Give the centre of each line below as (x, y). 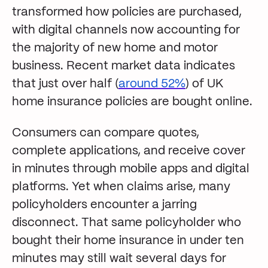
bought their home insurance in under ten (128, 241)
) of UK (205, 84)
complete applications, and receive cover (129, 151)
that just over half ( (65, 84)
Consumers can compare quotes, (106, 133)
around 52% (152, 84)
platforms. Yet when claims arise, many (121, 187)
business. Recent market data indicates (124, 66)
